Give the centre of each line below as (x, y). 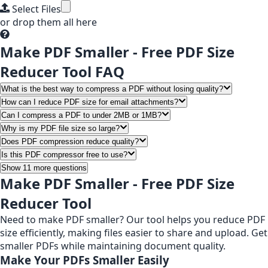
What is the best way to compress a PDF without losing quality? (112, 89)
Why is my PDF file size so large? (60, 128)
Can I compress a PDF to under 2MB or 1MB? (81, 115)
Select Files (35, 9)
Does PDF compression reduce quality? (70, 141)
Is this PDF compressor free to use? (64, 155)
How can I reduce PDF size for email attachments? (90, 102)
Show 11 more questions (44, 168)
